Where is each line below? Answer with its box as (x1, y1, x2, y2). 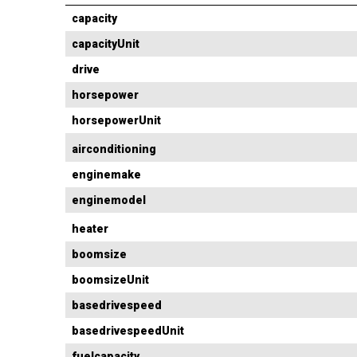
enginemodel (72, 194, 146, 207)
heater (72, 222, 108, 236)
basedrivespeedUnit (72, 324, 184, 338)
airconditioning (72, 143, 156, 156)
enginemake (72, 168, 141, 182)
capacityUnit (72, 37, 139, 51)
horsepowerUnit (72, 114, 161, 127)
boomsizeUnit (72, 273, 149, 287)
